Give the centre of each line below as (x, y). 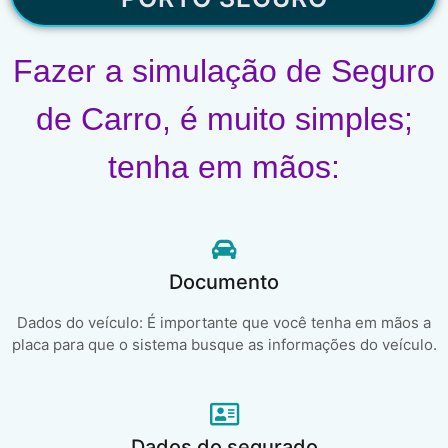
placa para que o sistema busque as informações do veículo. (224, 345)
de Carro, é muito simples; (224, 119)
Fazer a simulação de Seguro (224, 71)
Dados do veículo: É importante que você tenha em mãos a (224, 323)
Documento (224, 282)
